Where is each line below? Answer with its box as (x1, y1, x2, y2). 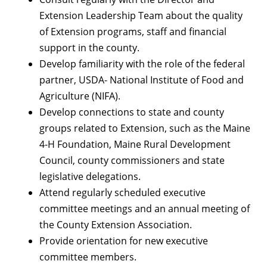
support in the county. (39, 41, 139, 54)
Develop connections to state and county (39, 105, 224, 119)
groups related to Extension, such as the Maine (39, 121, 250, 135)
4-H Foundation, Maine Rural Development (39, 137, 231, 151)
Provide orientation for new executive (39, 234, 208, 247)
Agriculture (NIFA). (39, 89, 120, 103)
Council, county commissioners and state (39, 153, 225, 167)
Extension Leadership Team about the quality (39, 8, 243, 22)
